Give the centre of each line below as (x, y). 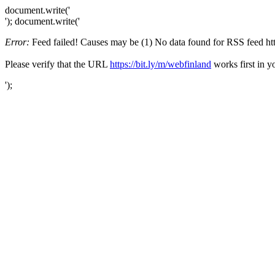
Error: (17, 42)
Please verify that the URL (57, 64)
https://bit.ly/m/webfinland (161, 64)
